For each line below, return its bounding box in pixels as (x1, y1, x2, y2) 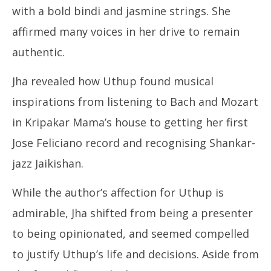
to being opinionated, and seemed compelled (12, 226, 249, 241)
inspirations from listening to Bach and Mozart (12, 94, 258, 109)
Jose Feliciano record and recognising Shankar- (12, 135, 255, 150)
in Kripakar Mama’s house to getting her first (12, 115, 248, 129)
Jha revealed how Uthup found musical (12, 74, 214, 88)
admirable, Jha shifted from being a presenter (12, 206, 253, 220)
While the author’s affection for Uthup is (12, 185, 224, 200)
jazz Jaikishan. (12, 156, 83, 171)
